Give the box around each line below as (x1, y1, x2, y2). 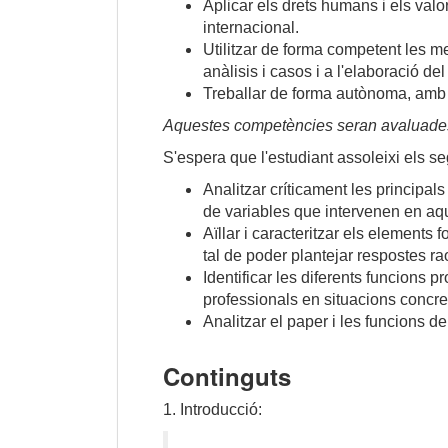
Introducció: (180, 401, 262, 419)
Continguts (163, 359, 291, 394)
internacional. (203, 19, 299, 37)
